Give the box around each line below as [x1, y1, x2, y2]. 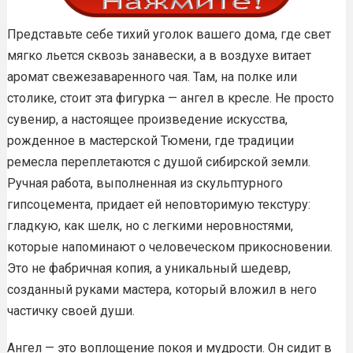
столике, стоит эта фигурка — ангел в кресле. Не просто [6, 90, 334, 106]
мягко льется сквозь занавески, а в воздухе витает [6, 47, 311, 63]
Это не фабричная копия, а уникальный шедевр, [6, 260, 291, 276]
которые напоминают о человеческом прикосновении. [6, 239, 333, 255]
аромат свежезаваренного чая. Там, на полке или [6, 69, 297, 84]
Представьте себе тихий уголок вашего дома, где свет [6, 26, 331, 42]
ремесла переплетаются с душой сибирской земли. [6, 154, 310, 169]
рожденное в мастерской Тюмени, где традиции [6, 132, 294, 148]
